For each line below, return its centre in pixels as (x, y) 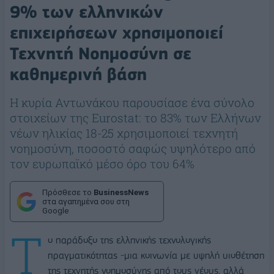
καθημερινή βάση (78, 75)
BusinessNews (121, 193)
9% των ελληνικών (87, 12)
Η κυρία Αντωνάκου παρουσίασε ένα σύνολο (132, 103)
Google (55, 211)
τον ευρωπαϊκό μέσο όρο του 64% (102, 164)
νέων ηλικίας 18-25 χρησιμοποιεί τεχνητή (124, 133)
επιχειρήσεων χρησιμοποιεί (117, 33)
